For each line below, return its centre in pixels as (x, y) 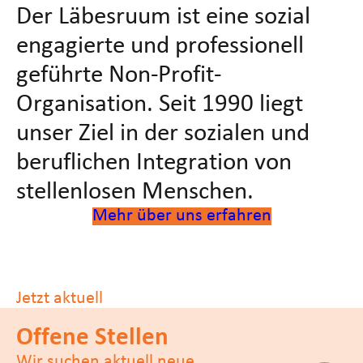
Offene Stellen (92, 338)
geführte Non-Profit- (119, 75)
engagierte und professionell (160, 46)
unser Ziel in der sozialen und (163, 134)
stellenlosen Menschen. (135, 192)
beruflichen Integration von (154, 163)
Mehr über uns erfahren (181, 216)
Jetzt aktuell (60, 298)
